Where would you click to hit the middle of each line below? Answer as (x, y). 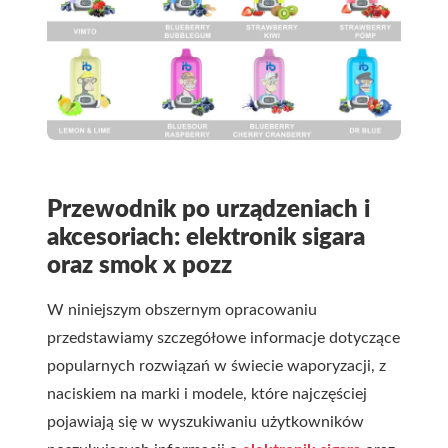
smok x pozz (165, 266)
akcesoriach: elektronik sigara (206, 238)
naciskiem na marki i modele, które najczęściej (207, 394)
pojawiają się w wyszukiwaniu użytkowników (205, 422)
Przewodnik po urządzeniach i (208, 210)
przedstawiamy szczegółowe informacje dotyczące (223, 338)
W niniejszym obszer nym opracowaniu (182, 310)
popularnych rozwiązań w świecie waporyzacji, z (216, 366)
